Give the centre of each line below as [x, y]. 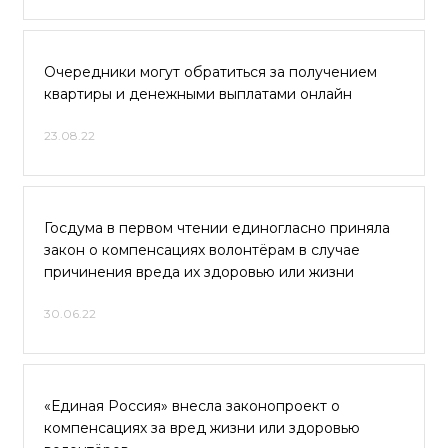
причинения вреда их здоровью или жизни [199, 272]
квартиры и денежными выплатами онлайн [198, 94]
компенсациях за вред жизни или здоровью [202, 428]
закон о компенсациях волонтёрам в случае [202, 250]
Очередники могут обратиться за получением [210, 72]
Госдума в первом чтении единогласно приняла [217, 228]
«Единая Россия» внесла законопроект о [192, 406]
